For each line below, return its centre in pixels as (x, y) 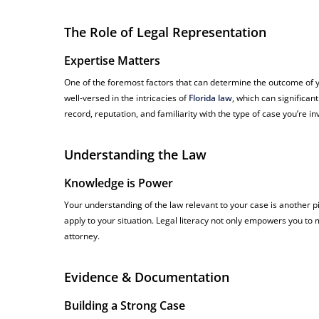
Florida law (211, 98)
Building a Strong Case (125, 306)
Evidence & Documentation (147, 277)
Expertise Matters (113, 61)
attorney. (82, 236)
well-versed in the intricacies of (127, 98)
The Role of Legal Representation (166, 32)
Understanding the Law (136, 155)
